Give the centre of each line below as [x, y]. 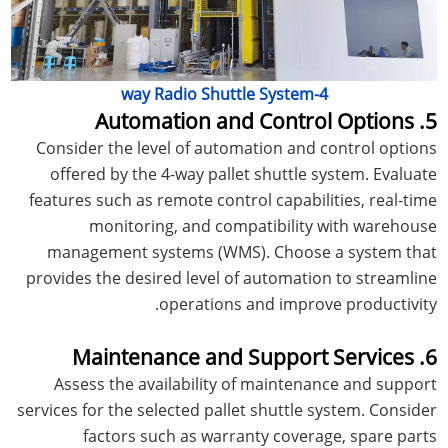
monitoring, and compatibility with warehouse [262, 225]
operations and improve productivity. [297, 303]
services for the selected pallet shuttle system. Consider [226, 409]
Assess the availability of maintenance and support [245, 383]
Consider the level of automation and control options [236, 147]
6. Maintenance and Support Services [430, 356]
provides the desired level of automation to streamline [231, 277]
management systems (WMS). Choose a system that [241, 251]
